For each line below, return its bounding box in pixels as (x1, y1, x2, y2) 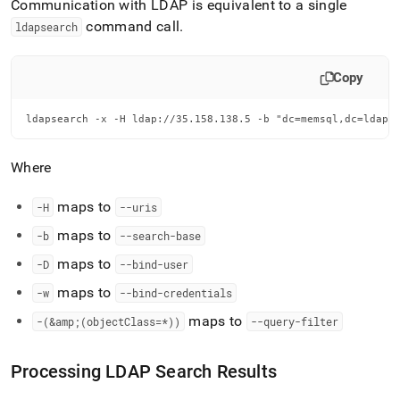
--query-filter (250, 314, 338, 329)
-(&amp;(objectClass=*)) (37, 314, 180, 329)
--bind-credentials (119, 286, 232, 300)
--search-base (119, 229, 201, 243)
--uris (119, 200, 157, 214)
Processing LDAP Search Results (11, 361, 277, 382)
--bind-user (119, 257, 188, 271)
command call (82, 18, 180, 35)
